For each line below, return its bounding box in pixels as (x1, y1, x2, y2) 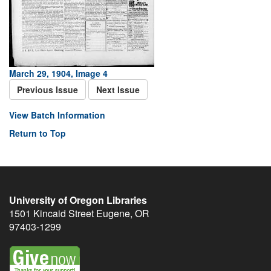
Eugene (96, 206, 130, 220)
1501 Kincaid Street (9, 206, 94, 220)
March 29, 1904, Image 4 (9, 67, 108, 79)
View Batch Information (9, 109, 105, 121)
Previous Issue (17, 83, 78, 96)
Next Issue (96, 83, 140, 96)
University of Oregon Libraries (9, 193, 147, 207)
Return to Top (9, 127, 66, 139)
